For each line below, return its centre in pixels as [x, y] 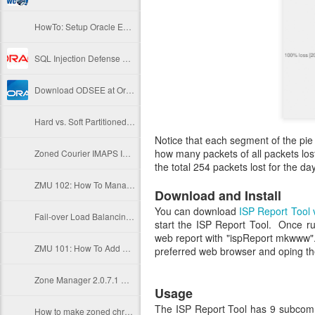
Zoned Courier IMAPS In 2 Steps [127, 153]
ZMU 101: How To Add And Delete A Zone [127, 248]
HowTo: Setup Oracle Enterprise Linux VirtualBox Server [127, 26]
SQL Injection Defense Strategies [127, 58]
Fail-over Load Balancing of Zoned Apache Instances [130, 216]
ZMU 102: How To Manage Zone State [131, 185]
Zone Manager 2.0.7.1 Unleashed [125, 279]
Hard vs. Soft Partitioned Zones [131, 121]
